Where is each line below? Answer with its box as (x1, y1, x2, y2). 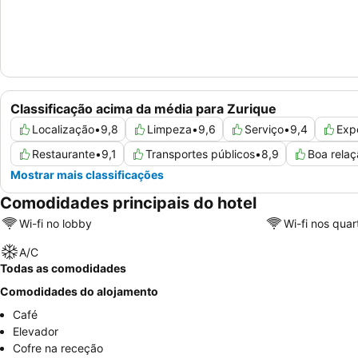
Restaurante (32, 147, 95, 161)
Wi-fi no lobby (19, 216, 92, 230)
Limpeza (147, 122, 192, 137)
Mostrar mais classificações (10, 168, 164, 182)
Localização (32, 122, 94, 137)
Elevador (13, 324, 58, 339)
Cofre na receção (13, 341, 103, 356)
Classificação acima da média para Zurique (10, 101, 276, 117)
